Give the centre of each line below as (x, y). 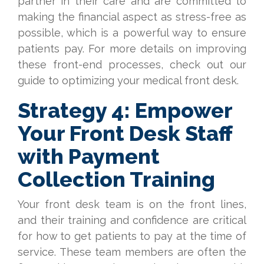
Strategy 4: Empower (125, 110)
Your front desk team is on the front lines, (132, 204)
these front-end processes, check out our (132, 65)
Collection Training (116, 179)
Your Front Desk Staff (125, 133)
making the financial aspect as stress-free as (132, 17)
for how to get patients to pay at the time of (132, 236)
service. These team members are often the (132, 252)
